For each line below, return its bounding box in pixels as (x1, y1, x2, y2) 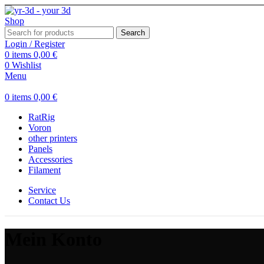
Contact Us (28, 196, 70, 206)
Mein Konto (5, 229, 102, 250)
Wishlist (12, 60, 41, 70)
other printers (28, 133, 77, 143)
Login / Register (5, 39, 65, 49)
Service (28, 185, 56, 195)
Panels (28, 144, 52, 154)
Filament (28, 165, 61, 175)
